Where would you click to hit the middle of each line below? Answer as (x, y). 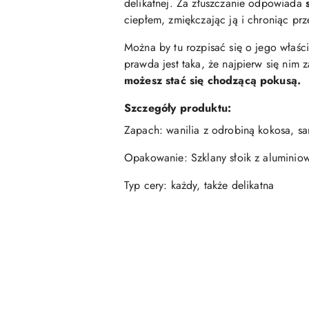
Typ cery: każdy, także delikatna (199, 185)
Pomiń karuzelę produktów (94, 272)
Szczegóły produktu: (178, 108)
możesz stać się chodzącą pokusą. (213, 80)
